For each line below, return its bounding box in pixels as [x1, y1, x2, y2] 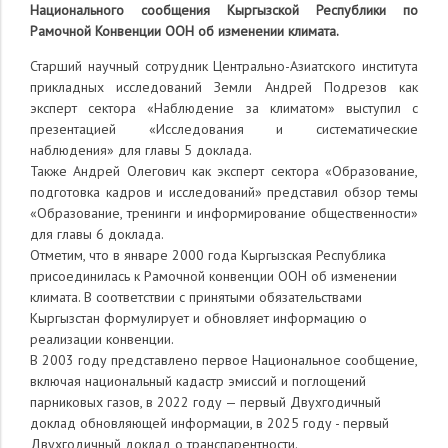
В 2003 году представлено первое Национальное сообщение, [30, 351, 417, 370]
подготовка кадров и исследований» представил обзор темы [30, 183, 418, 202]
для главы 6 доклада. [30, 225, 164, 244]
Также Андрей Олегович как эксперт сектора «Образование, [30, 162, 418, 181]
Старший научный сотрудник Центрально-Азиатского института [30, 57, 418, 76]
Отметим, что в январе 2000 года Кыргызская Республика [30, 246, 386, 265]
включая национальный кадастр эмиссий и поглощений [30, 372, 366, 391]
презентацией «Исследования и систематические [30, 120, 418, 139]
